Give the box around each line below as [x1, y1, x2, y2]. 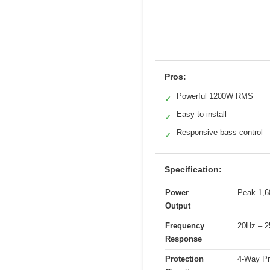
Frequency [165, 221, 204, 231]
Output [165, 201, 190, 211]
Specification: [165, 165, 222, 175]
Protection [165, 254, 204, 264]
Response [165, 234, 202, 244]
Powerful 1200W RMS [177, 92, 253, 101]
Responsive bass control [177, 128, 263, 137]
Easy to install [177, 110, 227, 119]
